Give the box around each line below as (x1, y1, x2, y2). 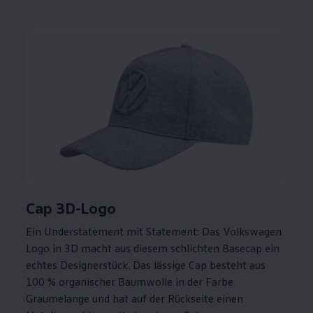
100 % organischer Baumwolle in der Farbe (26, 275, 234, 289)
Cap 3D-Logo (26, 198, 116, 218)
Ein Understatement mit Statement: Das (26, 224, 221, 239)
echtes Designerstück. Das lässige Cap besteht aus (26, 258, 266, 272)
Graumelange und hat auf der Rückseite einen (26, 291, 244, 306)
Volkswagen (223, 224, 282, 239)
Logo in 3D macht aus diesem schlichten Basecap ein (26, 241, 280, 256)
